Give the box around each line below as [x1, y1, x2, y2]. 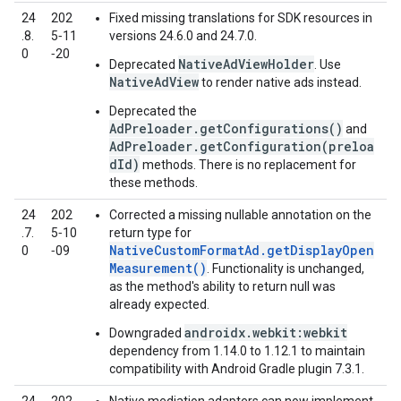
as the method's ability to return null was [109, 279, 336, 294]
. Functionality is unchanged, [207, 261, 364, 276]
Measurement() [109, 260, 207, 277]
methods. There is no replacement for [140, 158, 356, 172]
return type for [109, 226, 192, 240]
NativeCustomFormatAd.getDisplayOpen [109, 242, 374, 259]
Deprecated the [109, 104, 197, 118]
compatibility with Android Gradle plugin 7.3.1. [109, 362, 364, 376]
